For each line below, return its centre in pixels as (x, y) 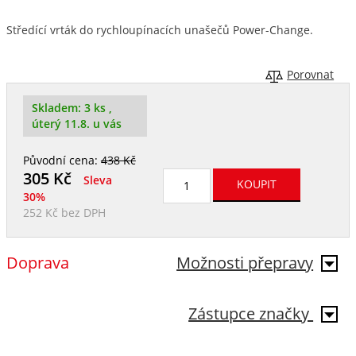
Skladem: (58, 108)
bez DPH (81, 213)
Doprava (37, 262)
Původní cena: (62, 160)
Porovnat (311, 74)
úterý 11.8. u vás (76, 124)
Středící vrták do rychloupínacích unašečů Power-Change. (159, 30)
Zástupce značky (251, 313)
